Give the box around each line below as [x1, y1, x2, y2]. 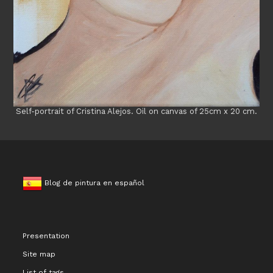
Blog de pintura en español [42, 178, 145, 187]
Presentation [23, 231, 70, 240]
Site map [23, 249, 56, 258]
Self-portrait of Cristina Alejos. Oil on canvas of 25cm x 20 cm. [16, 106, 257, 116]
